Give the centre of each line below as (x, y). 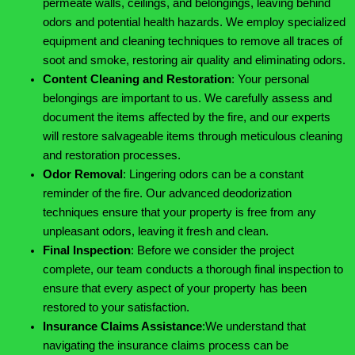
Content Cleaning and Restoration (137, 80)
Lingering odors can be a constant (216, 175)
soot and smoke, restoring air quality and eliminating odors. (194, 61)
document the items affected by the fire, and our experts (186, 118)
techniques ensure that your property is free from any (179, 213)
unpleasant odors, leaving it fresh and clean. (155, 232)
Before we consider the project (215, 251)
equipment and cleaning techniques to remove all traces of (192, 42)
